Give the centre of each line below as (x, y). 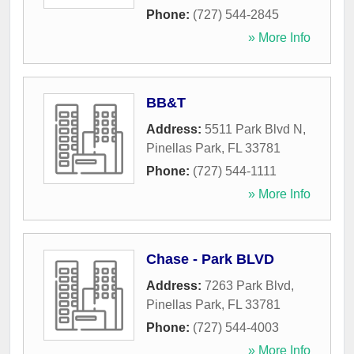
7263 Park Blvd (248, 286)
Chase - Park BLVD (210, 260)
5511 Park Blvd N (254, 130)
